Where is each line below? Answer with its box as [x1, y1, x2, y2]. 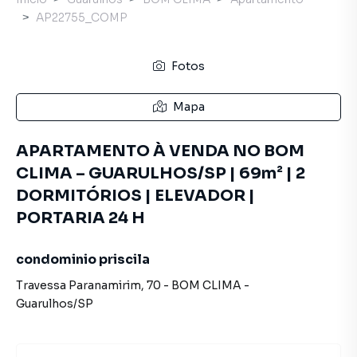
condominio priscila [16, 251, 150, 268]
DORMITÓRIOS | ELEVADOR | [16, 186, 255, 206]
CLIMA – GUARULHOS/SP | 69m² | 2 [16, 163, 305, 183]
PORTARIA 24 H [16, 208, 145, 228]
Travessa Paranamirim [16, 278, 141, 292]
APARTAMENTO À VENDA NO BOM [16, 141, 304, 161]
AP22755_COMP [36, 10, 127, 25]
